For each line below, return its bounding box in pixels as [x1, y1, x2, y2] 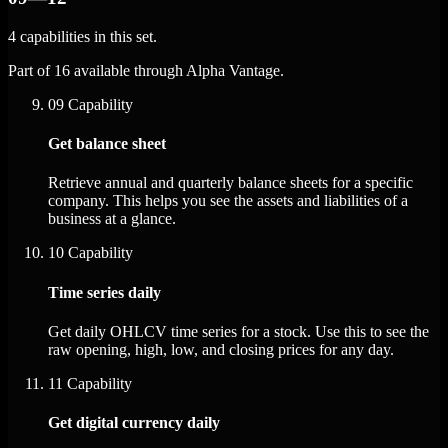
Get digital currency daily [48, 414, 220, 432]
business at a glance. [48, 210, 176, 228]
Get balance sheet [48, 135, 166, 153]
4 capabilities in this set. [8, 27, 157, 45]
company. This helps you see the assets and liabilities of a [48, 192, 408, 210]
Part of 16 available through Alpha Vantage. [8, 61, 284, 79]
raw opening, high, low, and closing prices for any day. [48, 340, 394, 358]
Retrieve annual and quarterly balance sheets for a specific [48, 174, 413, 192]
